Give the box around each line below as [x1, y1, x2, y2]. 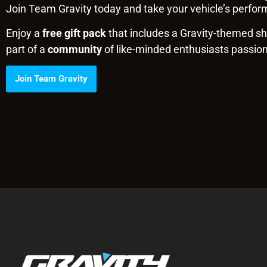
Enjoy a [6, 27, 42, 40]
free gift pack [42, 27, 106, 40]
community [48, 43, 102, 56]
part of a [6, 43, 48, 56]
